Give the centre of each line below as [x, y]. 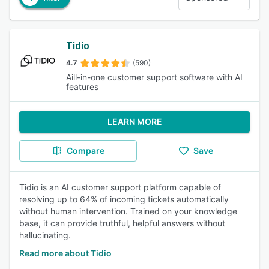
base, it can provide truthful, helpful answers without [122, 223]
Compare [85, 150]
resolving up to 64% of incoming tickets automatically [124, 199]
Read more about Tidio [65, 253]
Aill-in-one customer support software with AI [155, 77]
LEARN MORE [134, 122]
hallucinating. [45, 235]
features [83, 87]
